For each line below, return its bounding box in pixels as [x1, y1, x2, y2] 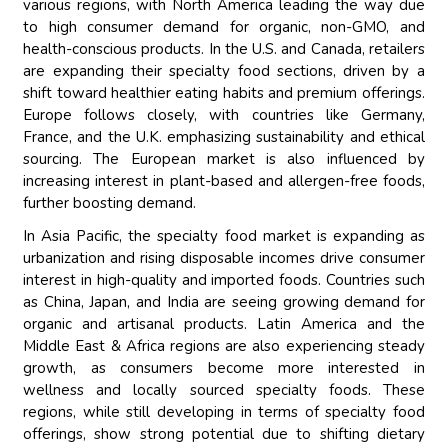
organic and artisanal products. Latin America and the [23, 314, 425, 335]
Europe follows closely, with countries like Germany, [23, 105, 425, 126]
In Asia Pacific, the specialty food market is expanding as [23, 226, 425, 247]
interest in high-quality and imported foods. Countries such [23, 270, 425, 291]
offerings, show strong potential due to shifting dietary [23, 424, 425, 445]
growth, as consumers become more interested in [23, 358, 425, 379]
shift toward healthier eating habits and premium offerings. [23, 83, 425, 104]
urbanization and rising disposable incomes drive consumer [23, 248, 425, 269]
